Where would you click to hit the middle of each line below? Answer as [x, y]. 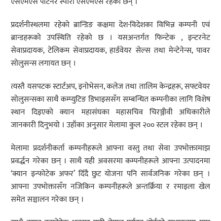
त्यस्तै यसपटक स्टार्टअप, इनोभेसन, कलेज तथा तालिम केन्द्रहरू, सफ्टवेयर [110, 87]
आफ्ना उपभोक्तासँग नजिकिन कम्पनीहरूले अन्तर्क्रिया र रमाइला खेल [110, 186]
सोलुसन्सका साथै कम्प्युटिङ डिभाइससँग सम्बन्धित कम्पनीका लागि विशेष [110, 99]
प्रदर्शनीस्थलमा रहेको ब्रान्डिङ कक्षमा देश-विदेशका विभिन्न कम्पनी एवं [110, 25]
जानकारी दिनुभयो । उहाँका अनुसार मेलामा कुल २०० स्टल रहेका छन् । [107, 125]
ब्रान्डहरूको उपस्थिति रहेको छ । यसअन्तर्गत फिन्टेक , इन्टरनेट [110, 38]
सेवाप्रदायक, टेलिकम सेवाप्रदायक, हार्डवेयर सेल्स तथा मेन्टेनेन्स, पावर [110, 51]
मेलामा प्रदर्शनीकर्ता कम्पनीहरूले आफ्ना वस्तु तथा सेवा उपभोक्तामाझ [110, 148]
